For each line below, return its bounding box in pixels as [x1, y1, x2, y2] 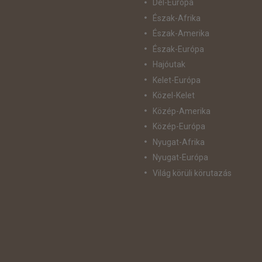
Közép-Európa [152, 122, 205, 132]
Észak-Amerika [152, 29, 209, 39]
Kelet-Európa [152, 75, 201, 85]
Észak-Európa [152, 44, 204, 54]
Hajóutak [152, 60, 185, 70]
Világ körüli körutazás [152, 168, 232, 178]
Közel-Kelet [152, 91, 195, 101]
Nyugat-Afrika [152, 137, 205, 147]
